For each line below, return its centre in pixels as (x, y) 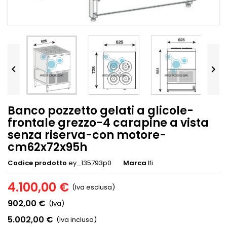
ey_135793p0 (90, 163)
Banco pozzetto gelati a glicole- (101, 111)
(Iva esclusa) (93, 187)
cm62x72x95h (47, 147)
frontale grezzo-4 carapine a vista (108, 123)
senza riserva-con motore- (87, 135)
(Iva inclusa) (77, 220)
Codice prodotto (37, 163)
